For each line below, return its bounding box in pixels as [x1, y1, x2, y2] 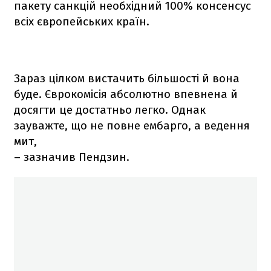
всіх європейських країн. [14, 14, 149, 28]
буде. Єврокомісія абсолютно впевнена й [14, 87, 238, 101]
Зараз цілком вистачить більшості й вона [14, 71, 240, 85]
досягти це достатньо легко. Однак [14, 102, 206, 117]
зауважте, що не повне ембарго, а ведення [14, 118, 250, 132]
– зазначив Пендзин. [14, 149, 129, 164]
